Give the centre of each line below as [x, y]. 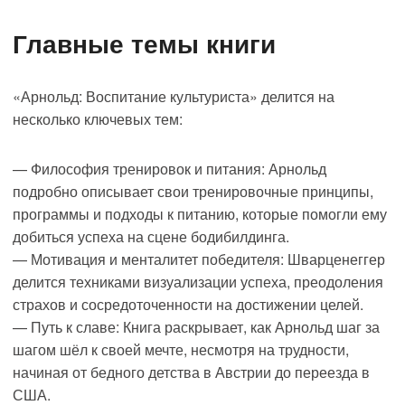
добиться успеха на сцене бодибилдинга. [151, 237]
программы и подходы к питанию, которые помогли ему [200, 214]
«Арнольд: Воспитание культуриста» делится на [174, 97]
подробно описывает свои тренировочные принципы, [193, 192]
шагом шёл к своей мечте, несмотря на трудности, [181, 350]
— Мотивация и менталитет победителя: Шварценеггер [199, 259]
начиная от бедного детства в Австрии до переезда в [191, 372]
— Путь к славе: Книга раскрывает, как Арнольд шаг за [196, 327]
